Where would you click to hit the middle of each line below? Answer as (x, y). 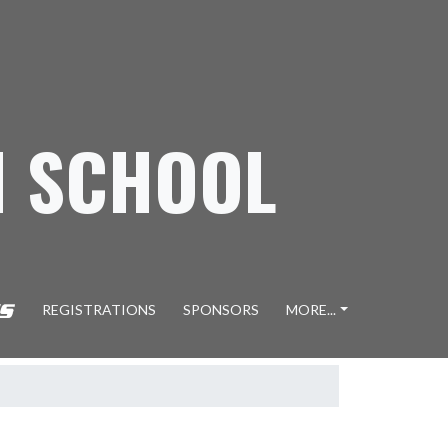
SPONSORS (221, 309)
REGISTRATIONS (99, 309)
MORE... (311, 309)
